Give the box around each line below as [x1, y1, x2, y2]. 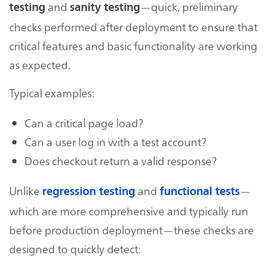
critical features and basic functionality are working [9, 37, 257, 53]
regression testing [42, 184, 135, 198]
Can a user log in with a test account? [24, 133, 207, 149]
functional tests [160, 184, 240, 198]
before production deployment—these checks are [9, 221, 254, 237]
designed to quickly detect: [9, 240, 141, 256]
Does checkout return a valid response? [24, 152, 217, 168]
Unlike [9, 182, 42, 198]
